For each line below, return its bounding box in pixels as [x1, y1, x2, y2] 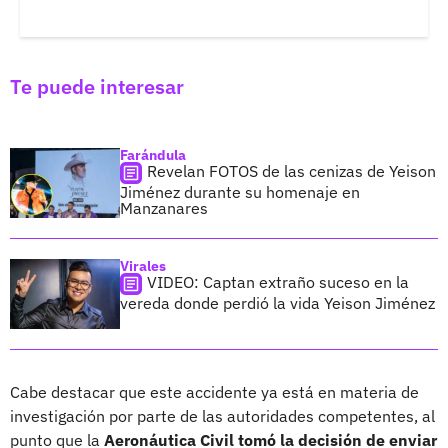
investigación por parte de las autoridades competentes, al [10, 405, 435, 426]
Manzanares [120, 197, 208, 218]
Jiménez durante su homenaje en [120, 181, 360, 202]
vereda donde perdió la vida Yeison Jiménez [120, 292, 435, 313]
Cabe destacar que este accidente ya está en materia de [10, 381, 419, 402]
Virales [120, 256, 166, 275]
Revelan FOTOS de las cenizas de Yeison [147, 160, 436, 181]
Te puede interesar [10, 72, 184, 100]
